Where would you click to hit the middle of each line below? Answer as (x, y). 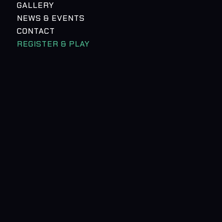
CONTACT (36, 31)
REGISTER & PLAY (53, 44)
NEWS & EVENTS (51, 18)
